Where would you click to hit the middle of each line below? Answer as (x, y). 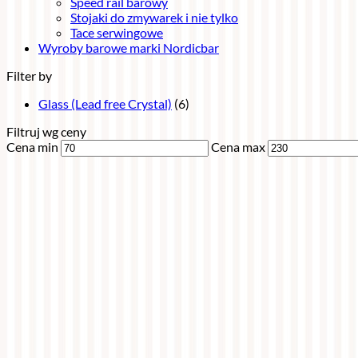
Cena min (32, 147)
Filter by (29, 76)
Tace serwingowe (117, 32)
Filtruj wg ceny (46, 131)
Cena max (238, 147)
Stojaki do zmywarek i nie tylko (154, 17)
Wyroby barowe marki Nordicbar (129, 48)
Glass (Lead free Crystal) (105, 103)
